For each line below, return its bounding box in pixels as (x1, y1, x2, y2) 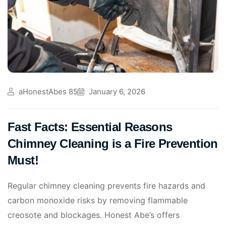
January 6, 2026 (87, 86, 145, 96)
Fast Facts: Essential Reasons (8, 120, 173, 134)
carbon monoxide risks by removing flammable (8, 195, 188, 205)
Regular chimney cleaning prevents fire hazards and (8, 180, 205, 191)
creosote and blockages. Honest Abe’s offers (8, 209, 180, 220)
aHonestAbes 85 (17, 86, 78, 96)
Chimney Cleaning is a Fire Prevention (8, 136, 218, 150)
